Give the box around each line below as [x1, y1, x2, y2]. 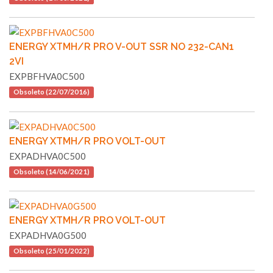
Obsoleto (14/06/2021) [13, 168, 90, 176]
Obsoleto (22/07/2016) [13, 88, 90, 96]
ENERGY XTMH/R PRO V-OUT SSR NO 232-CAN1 [9, 41, 234, 53]
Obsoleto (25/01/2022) [13, 247, 90, 255]
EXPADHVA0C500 [9, 151, 86, 162]
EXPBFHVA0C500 [9, 71, 85, 82]
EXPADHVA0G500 [9, 230, 87, 241]
